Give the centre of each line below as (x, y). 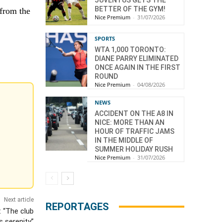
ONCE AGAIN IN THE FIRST (138, 67)
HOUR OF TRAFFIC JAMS (135, 131)
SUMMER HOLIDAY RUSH (134, 149)
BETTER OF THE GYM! (130, 9)
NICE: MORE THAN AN (130, 122)
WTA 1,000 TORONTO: (130, 49)
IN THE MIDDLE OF (124, 140)
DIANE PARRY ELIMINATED (137, 58)
